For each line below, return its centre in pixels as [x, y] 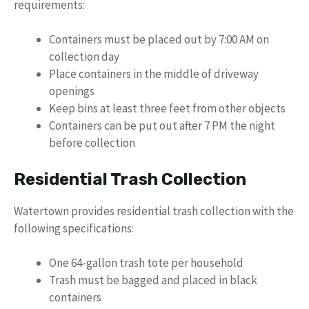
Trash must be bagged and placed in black [153, 280]
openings [72, 91]
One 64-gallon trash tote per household [146, 263]
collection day [84, 57]
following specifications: [74, 228]
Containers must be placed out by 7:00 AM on [159, 40]
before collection [92, 143]
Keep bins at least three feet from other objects [167, 109]
